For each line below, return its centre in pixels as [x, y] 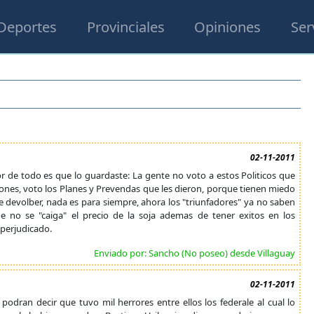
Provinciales [125, 27]
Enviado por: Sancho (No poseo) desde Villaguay [195, 253]
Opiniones [228, 27]
